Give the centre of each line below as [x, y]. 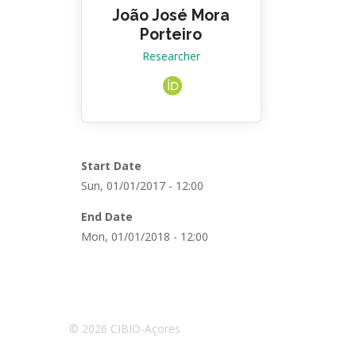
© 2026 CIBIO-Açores [125, 329]
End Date [107, 217]
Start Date [111, 166]
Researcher [171, 56]
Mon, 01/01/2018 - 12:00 [145, 236]
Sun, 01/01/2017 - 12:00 [142, 186]
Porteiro [171, 35]
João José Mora [171, 15]
